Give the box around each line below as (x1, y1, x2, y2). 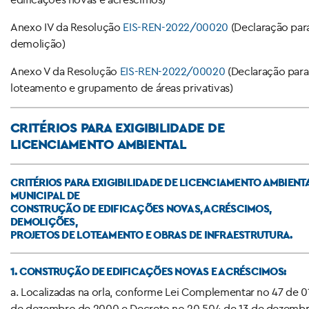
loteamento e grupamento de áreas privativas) (10, 80, 233, 94)
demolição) (10, 36, 66, 50)
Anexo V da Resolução (10, 63, 120, 78)
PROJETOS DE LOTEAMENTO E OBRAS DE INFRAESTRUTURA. (10, 227, 292, 241)
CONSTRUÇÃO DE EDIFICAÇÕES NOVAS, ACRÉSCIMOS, (10, 201, 271, 215)
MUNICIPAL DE (10, 188, 79, 202)
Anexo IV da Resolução (10, 19, 123, 34)
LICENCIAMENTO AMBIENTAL (10, 134, 186, 153)
